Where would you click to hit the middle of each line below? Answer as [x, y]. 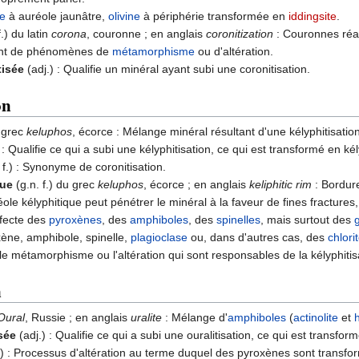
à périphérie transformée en [214, 16]
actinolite [316, 318]
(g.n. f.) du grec [55, 185]
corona [69, 34]
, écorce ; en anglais [196, 185]
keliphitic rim [280, 185]
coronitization [240, 34]
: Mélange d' [195, 318]
